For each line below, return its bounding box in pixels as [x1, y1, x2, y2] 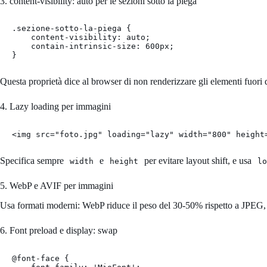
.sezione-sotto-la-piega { [12, 24, 131, 33]
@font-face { [12, 253, 69, 263]
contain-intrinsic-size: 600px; [12, 42, 174, 51]
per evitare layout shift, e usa [142, 156, 254, 166]
